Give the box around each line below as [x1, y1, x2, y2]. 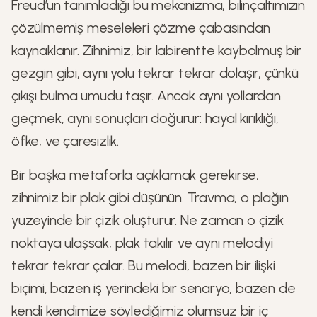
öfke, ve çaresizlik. [11, 132, 120, 149]
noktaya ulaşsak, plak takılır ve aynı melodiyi [11, 234, 273, 251]
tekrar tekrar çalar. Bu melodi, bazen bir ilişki [11, 257, 275, 274]
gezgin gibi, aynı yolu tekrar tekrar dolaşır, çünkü [11, 64, 299, 81]
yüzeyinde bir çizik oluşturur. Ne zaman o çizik [11, 212, 284, 229]
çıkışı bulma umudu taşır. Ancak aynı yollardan [11, 87, 281, 104]
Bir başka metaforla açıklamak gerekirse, [11, 166, 259, 183]
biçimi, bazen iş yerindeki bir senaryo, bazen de [11, 279, 296, 296]
